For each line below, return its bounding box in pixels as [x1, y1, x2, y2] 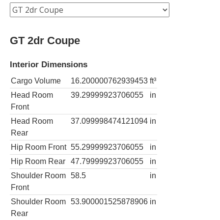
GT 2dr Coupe [10, 34, 80, 47]
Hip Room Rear [11, 157, 65, 165]
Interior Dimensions [10, 59, 87, 69]
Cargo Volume [11, 76, 61, 85]
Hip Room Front [11, 142, 66, 151]
